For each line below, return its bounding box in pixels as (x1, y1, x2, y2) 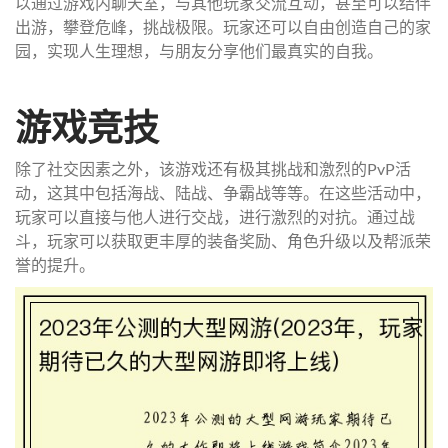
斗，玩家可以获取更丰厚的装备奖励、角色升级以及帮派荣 (15, 231, 431, 250)
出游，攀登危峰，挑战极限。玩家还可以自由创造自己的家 (15, 17, 431, 36)
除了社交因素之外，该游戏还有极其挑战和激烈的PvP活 (15, 159, 411, 178)
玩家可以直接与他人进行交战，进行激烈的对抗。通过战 (15, 207, 415, 226)
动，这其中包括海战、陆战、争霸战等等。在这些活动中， (15, 183, 431, 202)
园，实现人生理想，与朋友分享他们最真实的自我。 (15, 41, 383, 60)
